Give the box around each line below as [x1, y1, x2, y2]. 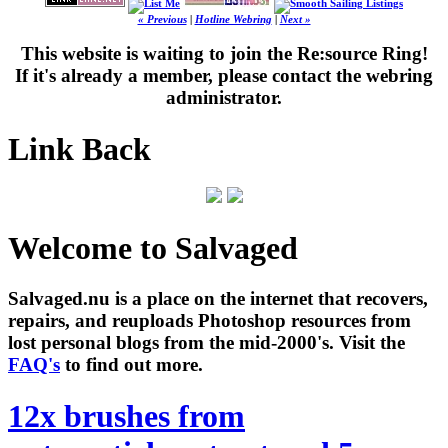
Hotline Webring [194, 13, 272, 25]
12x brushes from [8, 397, 245, 434]
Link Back [8, 130, 151, 167]
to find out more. [60, 354, 203, 376]
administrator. [166, 87, 282, 109]
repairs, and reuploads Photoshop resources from [8, 310, 411, 332]
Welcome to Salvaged [8, 229, 298, 266]
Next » [279, 13, 311, 25]
